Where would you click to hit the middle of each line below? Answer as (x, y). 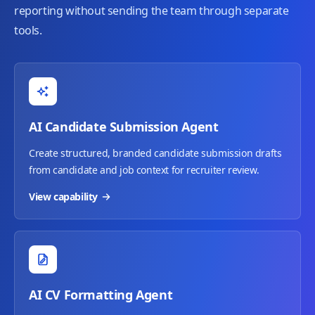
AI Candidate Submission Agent (124, 127)
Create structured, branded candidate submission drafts (155, 153)
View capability (63, 197)
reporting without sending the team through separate (152, 11)
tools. (28, 30)
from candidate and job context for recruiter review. (144, 170)
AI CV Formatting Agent (101, 295)
